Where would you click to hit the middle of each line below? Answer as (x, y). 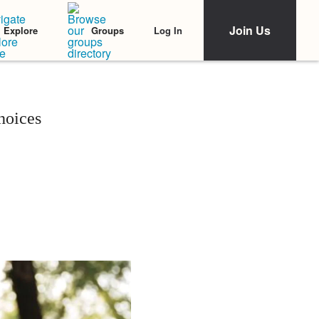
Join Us (250, 30)
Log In (168, 30)
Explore (21, 30)
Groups (108, 30)
